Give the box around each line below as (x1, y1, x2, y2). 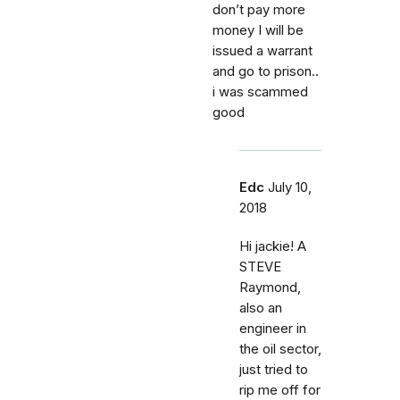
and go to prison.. (212, 63, 319, 79)
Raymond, (239, 279, 301, 296)
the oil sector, (239, 341, 321, 357)
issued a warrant (212, 43, 312, 59)
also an (239, 300, 282, 316)
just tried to (239, 362, 308, 378)
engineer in (239, 321, 306, 337)
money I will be (212, 22, 304, 38)
